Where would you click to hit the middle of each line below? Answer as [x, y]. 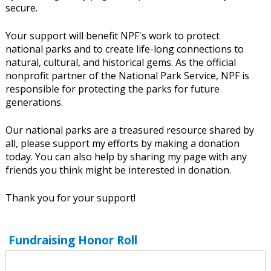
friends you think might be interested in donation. [119, 170]
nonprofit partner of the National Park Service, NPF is [127, 76]
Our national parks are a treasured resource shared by [129, 130]
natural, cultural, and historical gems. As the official [120, 63]
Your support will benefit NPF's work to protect [112, 36]
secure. [21, 8]
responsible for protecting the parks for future [112, 89]
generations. [35, 103]
